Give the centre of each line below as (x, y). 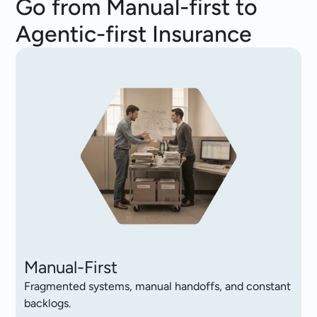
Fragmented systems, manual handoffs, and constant (158, 287)
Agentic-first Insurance (134, 34)
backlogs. (48, 304)
